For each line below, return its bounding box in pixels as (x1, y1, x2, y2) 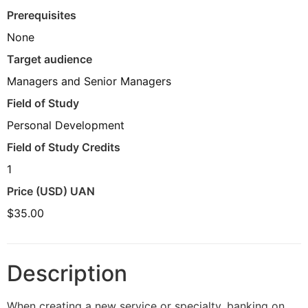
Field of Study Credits (7, 140, 120, 155)
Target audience (7, 52, 92, 67)
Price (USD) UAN (7, 184, 95, 199)
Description (7, 260, 127, 287)
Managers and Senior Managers (7, 74, 171, 89)
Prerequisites (7, 8, 76, 23)
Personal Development (7, 118, 124, 133)
